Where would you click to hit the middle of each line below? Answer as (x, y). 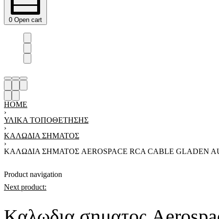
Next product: (25, 187)
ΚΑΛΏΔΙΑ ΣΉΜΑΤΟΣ (42, 136)
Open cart (28, 20)
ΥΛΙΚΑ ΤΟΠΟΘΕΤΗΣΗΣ (46, 120)
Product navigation (33, 174)
